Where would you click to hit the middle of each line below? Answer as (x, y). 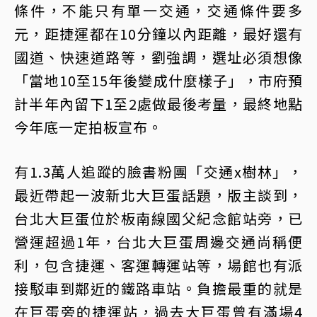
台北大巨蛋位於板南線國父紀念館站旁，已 (158, 218)
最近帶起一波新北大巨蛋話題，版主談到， (158, 195)
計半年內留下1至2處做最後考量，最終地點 (158, 104)
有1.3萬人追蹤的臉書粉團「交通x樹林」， (158, 172)
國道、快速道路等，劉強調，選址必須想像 (158, 57)
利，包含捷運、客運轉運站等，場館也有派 (158, 265)
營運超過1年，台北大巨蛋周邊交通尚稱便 (158, 242)
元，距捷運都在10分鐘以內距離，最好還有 (158, 34)
